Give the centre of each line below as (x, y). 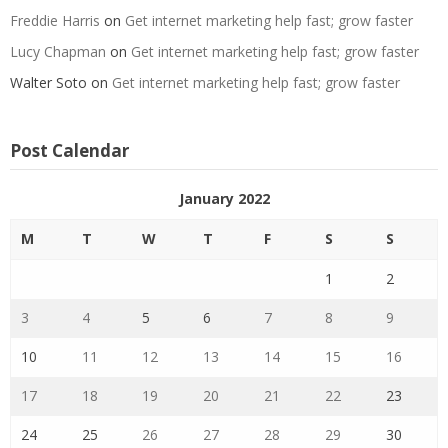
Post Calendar (69, 150)
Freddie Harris (55, 20)
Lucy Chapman (58, 51)
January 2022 (224, 198)
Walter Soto (48, 82)
